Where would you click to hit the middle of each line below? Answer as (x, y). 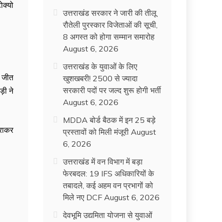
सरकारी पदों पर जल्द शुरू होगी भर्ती (112, 90)
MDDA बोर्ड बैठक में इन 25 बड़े (110, 120)
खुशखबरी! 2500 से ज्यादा (101, 78)
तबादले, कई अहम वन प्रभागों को (108, 185)
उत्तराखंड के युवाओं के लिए (100, 66)
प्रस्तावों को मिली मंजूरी (96, 132)
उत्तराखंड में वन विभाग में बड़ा (103, 162)
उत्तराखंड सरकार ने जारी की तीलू (110, 13)
